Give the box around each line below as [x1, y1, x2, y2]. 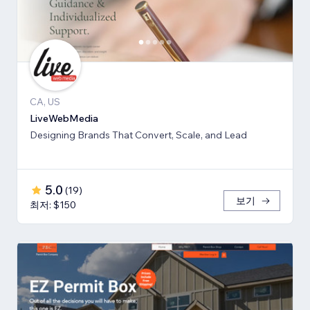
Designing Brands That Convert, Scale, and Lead [30, 129, 247, 142]
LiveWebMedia [30, 112, 98, 125]
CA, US [30, 95, 60, 109]
